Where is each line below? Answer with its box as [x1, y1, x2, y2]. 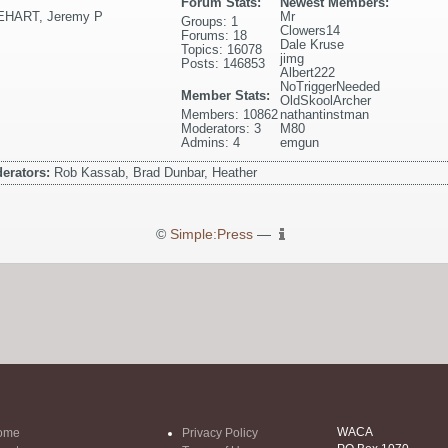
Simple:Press [169, 226, 253, 242]
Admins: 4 [181, 134, 241, 150]
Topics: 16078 [181, 41, 263, 57]
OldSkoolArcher [280, 92, 372, 108]
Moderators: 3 [181, 120, 262, 136]
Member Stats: [181, 87, 271, 103]
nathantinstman [280, 106, 370, 122]
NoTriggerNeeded [280, 78, 381, 94]
